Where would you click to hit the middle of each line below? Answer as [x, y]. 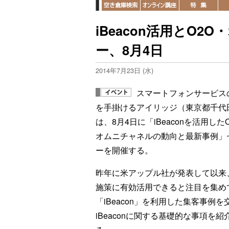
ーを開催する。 [124, 150]
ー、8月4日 [129, 50]
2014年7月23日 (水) [124, 70]
